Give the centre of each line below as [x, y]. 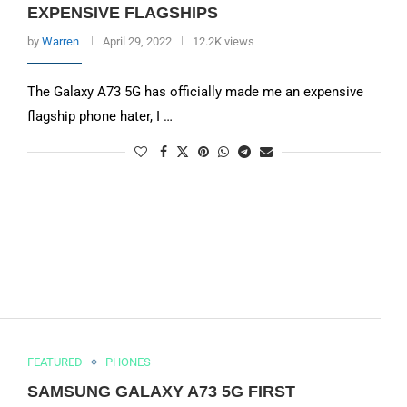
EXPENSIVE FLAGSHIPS [122, 12]
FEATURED [55, 362]
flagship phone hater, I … [99, 116]
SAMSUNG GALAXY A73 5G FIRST [161, 392]
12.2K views [223, 41]
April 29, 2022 [137, 41]
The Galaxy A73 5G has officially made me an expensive [195, 91]
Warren [60, 41]
